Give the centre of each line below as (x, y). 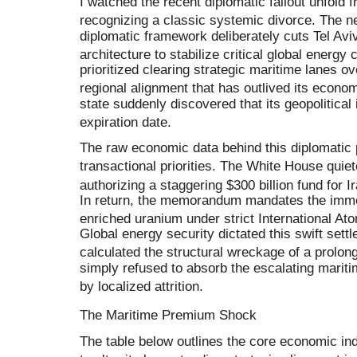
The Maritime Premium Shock (168, 315)
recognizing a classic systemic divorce (196, 20)
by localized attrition (139, 286)
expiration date (124, 122)
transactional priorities (146, 166)
